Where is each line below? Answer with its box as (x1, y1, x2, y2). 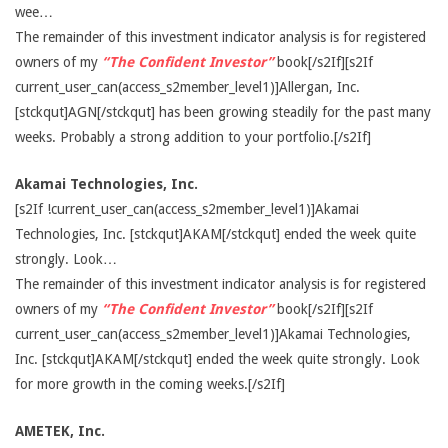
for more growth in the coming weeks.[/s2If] (15, 376, 285, 392)
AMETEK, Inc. (15, 423, 105, 439)
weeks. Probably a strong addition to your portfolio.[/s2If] (15, 129, 371, 145)
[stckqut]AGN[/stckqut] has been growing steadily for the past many (15, 104, 431, 120)
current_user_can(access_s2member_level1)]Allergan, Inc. (15, 79, 360, 95)
